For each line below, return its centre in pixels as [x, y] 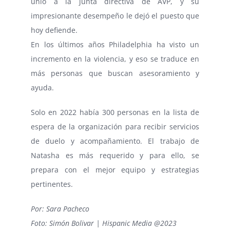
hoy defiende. [54, 30]
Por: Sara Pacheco [60, 208]
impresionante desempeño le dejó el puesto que [115, 15]
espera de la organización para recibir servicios [115, 126]
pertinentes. [52, 184]
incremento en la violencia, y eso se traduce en [115, 59]
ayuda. [42, 87]
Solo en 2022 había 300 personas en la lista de [115, 112]
